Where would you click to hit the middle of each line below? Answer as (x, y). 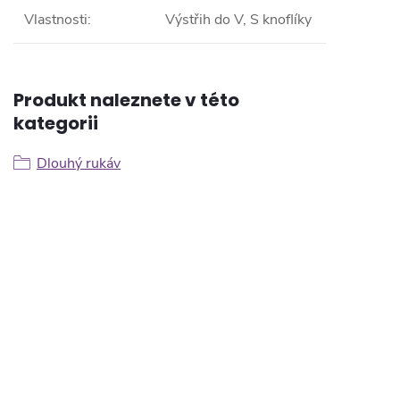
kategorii (56, 123)
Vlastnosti (56, 19)
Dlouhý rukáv (79, 163)
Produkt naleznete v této (126, 100)
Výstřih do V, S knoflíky (238, 19)
